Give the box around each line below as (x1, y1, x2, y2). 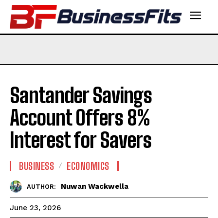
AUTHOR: (27, 183, 56, 191)
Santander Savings (10, 83, 152, 108)
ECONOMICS (67, 160, 109, 172)
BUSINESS (19, 160, 54, 172)
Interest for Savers (10, 127, 151, 152)
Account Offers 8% (10, 105, 150, 130)
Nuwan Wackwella (61, 182, 128, 191)
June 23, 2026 (10, 203, 61, 213)
